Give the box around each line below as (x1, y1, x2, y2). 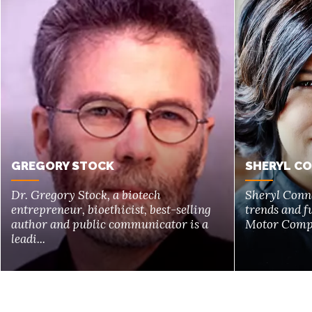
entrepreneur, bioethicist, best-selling (11, 202, 211, 218)
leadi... (11, 231, 45, 247)
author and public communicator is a (11, 217, 208, 233)
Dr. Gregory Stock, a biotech (11, 187, 161, 203)
